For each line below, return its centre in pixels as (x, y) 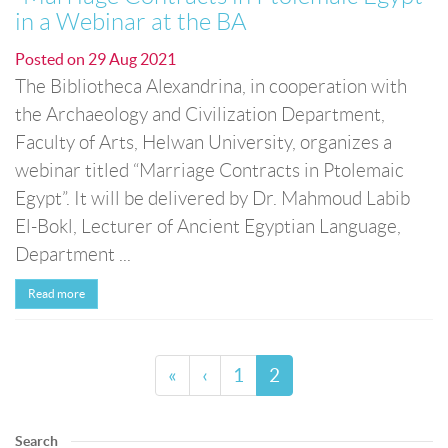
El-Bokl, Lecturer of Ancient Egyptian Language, (208, 226)
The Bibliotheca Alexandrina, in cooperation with (211, 86)
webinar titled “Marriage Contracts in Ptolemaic (209, 170)
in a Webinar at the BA (130, 22)
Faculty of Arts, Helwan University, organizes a (203, 142)
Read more (56, 293)
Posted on (51, 59)
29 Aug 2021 (132, 59)
